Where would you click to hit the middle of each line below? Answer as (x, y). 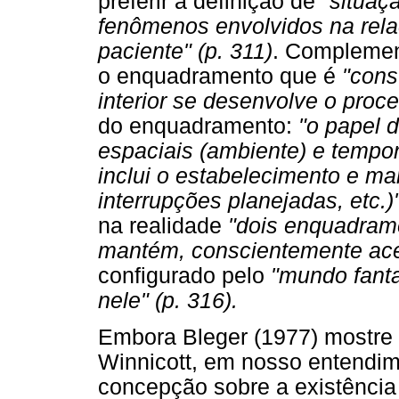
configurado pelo (184, 276)
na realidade (163, 226)
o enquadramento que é (220, 77)
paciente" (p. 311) (185, 52)
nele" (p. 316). (168, 301)
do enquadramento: (198, 126)
